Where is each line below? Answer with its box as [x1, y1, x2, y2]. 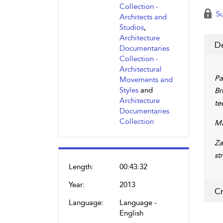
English [119, 209, 143, 218]
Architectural [119, 65, 162, 74]
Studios [119, 23, 144, 32]
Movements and [119, 75, 173, 84]
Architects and [119, 12, 167, 21]
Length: [69, 162, 94, 171]
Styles [119, 86, 138, 95]
